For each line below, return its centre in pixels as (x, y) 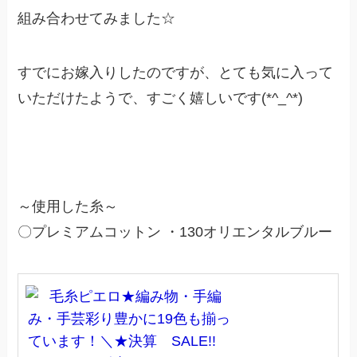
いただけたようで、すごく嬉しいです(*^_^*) (161, 98)
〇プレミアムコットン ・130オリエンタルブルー (175, 231)
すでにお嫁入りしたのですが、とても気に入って (176, 73)
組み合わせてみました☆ (97, 19)
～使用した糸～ (68, 206)
